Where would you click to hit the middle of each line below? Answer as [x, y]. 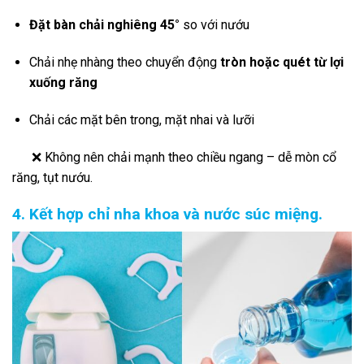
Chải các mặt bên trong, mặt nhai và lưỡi [141, 119]
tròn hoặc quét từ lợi [282, 63]
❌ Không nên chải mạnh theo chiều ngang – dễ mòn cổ [174, 157]
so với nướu [214, 25]
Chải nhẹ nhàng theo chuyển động [124, 63]
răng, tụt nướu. [52, 177]
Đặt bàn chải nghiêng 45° [104, 25]
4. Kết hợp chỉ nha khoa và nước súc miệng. [167, 214]
